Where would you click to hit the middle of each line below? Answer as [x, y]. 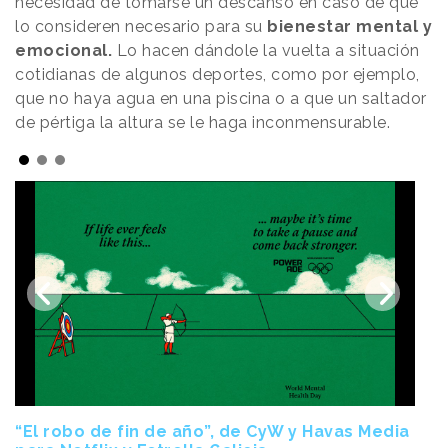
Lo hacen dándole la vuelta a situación [268, 51]
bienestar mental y [349, 27]
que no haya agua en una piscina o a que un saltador [221, 99]
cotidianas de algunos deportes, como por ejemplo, [217, 75]
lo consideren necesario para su [141, 27]
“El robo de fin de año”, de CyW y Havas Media [212, 432]
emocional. [66, 51]
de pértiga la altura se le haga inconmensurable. [205, 123]
